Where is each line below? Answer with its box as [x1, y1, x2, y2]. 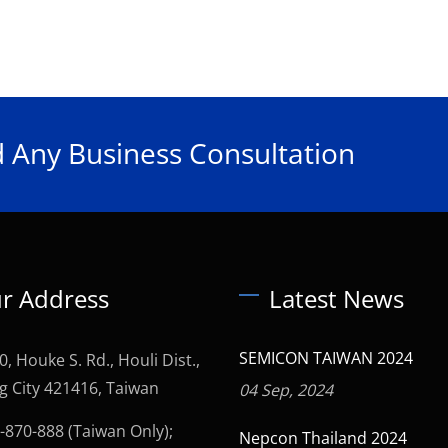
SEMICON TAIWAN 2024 [239, 347, 413, 369]
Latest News [269, 282, 404, 315]
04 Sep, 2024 [239, 379, 333, 401]
